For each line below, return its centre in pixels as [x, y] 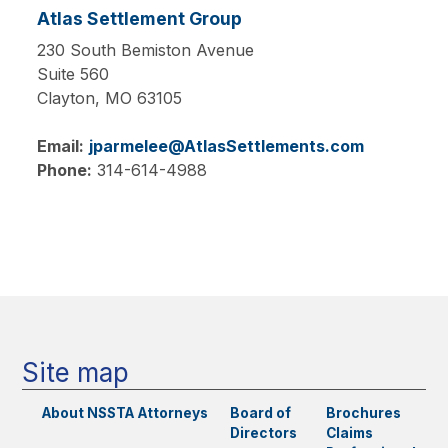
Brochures [363, 412]
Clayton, [71, 97]
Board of [260, 412]
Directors [263, 432]
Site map [76, 372]
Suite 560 [73, 73]
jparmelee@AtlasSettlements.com [227, 145]
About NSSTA [87, 412]
